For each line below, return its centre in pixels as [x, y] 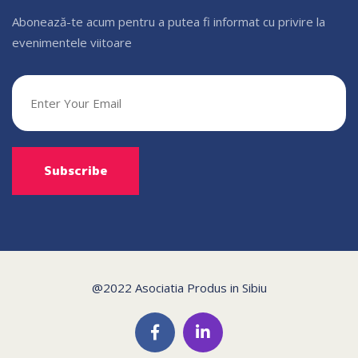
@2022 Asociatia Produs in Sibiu [179, 287]
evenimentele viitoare [72, 42]
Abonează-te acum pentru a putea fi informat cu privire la [169, 21]
